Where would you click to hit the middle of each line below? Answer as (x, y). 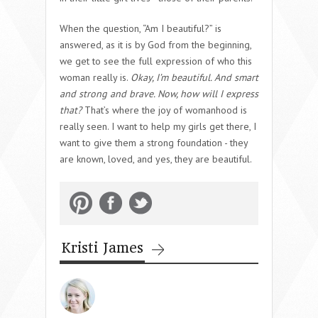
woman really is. (95, 77)
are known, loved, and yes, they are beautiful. (156, 159)
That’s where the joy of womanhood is (166, 110)
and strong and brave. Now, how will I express (159, 93)
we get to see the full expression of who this (156, 61)
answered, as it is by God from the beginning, (155, 44)
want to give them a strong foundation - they (154, 142)
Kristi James (102, 248)
